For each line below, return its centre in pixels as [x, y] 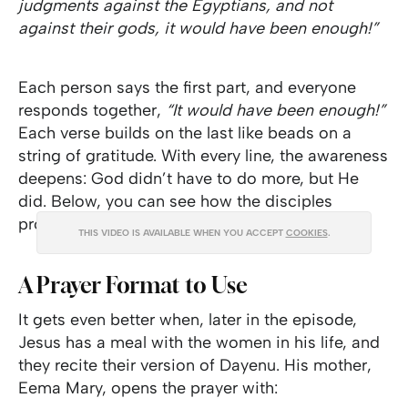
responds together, [92, 110]
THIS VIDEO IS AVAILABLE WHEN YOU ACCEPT [182, 232]
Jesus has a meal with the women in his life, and [199, 342]
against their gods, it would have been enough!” [198, 28]
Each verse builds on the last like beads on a [185, 133]
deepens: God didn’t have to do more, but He [189, 178]
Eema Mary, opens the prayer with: [148, 388]
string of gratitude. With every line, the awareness [203, 155]
